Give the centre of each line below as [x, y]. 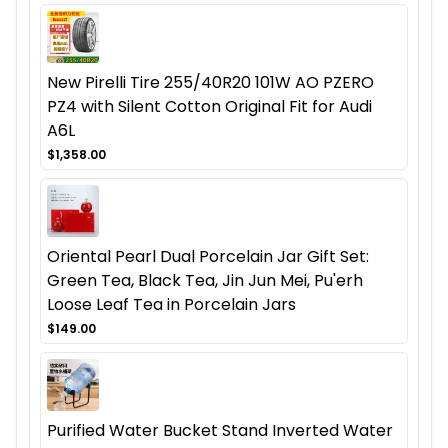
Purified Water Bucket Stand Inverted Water [220, 431]
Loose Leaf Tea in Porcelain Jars [171, 305]
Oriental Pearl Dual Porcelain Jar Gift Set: [208, 257]
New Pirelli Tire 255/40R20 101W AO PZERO [210, 83]
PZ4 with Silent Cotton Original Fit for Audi [209, 107]
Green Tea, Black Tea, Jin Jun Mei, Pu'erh [205, 281]
